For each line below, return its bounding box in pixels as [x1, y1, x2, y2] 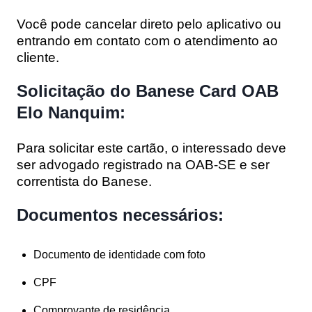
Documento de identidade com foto [33, 248, 205, 260]
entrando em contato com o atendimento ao [17, 33, 278, 48]
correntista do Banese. [17, 173, 152, 189]
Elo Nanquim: [17, 102, 125, 122]
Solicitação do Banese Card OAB [17, 81, 279, 100]
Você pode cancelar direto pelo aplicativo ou [17, 16, 281, 31]
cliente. [17, 49, 59, 65]
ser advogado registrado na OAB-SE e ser [17, 157, 270, 172]
